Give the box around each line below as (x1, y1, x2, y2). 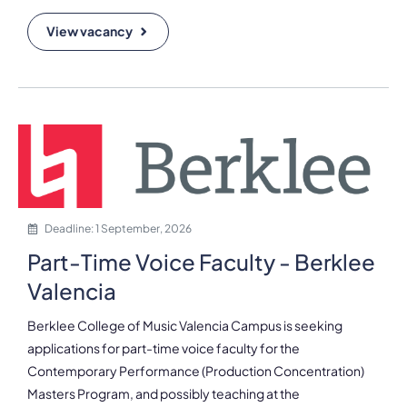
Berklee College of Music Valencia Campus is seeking (27, 316, 342, 333)
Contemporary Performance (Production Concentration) (27, 362, 364, 379)
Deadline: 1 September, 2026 (43, 221, 192, 235)
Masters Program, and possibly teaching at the (27, 384, 300, 402)
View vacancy (46, 23, 133, 39)
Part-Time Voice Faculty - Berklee (27, 247, 375, 275)
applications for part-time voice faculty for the (27, 339, 300, 356)
